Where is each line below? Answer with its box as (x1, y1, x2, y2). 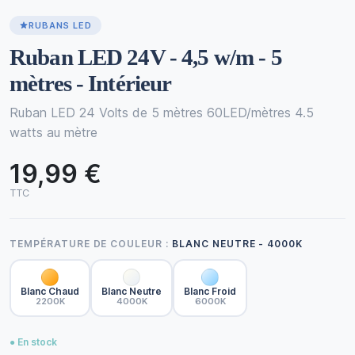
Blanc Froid (184, 285, 236, 298)
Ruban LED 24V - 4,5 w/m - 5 (10, 44, 282, 70)
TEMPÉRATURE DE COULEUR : (10, 238, 172, 250)
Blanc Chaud (21, 285, 79, 298)
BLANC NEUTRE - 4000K (172, 238, 303, 250)
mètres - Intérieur (10, 71, 172, 96)
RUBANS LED (29, 19, 92, 31)
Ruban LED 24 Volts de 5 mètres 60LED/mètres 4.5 (10, 105, 314, 120)
